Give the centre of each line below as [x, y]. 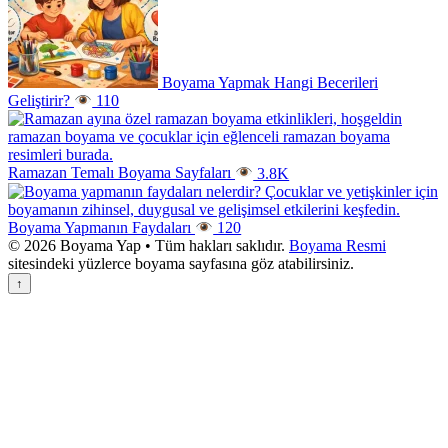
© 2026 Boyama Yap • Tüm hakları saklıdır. [146, 246]
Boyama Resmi [337, 246]
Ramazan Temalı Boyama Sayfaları [119, 173]
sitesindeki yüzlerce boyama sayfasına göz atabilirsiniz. [181, 264]
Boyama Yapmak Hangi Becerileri [270, 83]
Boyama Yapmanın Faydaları [99, 228]
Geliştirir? [39, 101]
